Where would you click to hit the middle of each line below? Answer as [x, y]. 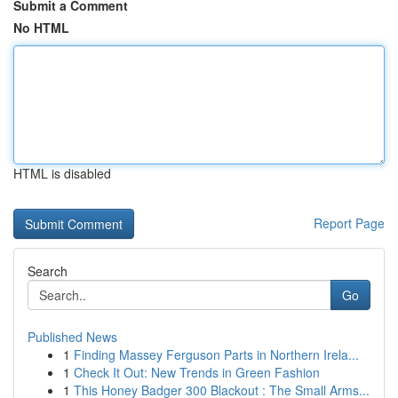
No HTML [41, 28]
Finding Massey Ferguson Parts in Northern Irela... [216, 354]
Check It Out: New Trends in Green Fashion [197, 372]
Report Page [349, 223]
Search [48, 271]
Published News [72, 337]
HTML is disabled [62, 173]
